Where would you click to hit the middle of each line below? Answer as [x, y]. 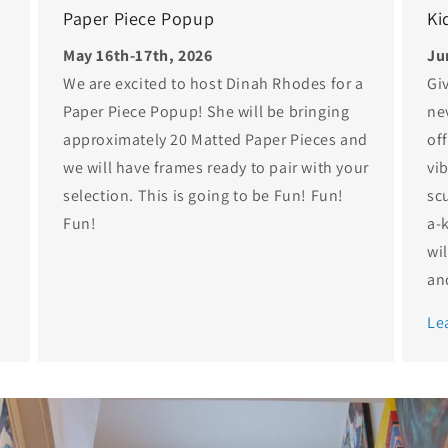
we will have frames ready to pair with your [215, 167]
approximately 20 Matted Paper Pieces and [215, 139]
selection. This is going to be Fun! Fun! [203, 195]
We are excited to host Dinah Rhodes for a [213, 83]
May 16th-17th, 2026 [137, 55]
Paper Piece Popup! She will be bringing [206, 111]
